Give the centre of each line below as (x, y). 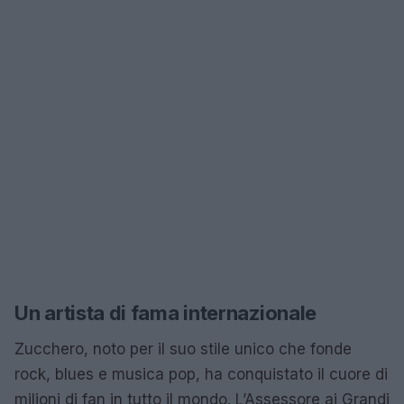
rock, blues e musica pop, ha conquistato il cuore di (201, 374)
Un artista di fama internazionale (166, 313)
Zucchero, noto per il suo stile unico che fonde (183, 349)
